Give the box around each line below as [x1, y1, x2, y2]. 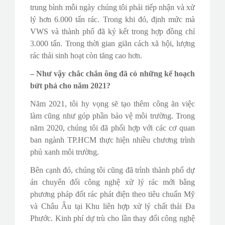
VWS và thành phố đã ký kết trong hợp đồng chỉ [30, 27, 195, 36]
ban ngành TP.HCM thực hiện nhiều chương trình [30, 135, 195, 144]
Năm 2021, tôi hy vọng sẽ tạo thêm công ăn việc [30, 99, 195, 108]
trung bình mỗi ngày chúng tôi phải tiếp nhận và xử [30, 3, 195, 12]
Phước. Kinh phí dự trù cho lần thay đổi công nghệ [30, 213, 195, 222]
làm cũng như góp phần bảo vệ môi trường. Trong [30, 111, 195, 120]
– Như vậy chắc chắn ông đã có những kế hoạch [30, 69, 195, 78]
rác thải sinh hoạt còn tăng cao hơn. [30, 51, 142, 60]
